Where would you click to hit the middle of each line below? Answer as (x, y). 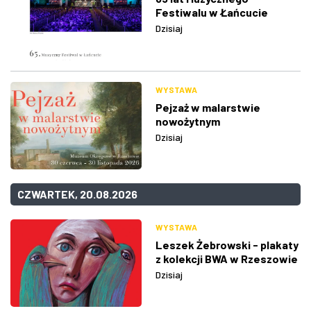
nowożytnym (188, 121)
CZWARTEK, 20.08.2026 (77, 194)
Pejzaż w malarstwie (208, 107)
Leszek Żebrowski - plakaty (227, 244)
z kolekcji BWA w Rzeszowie (227, 258)
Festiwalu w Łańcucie (212, 12)
